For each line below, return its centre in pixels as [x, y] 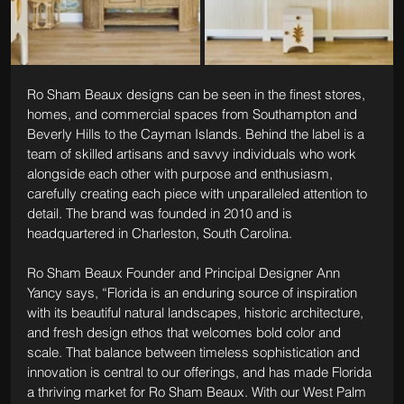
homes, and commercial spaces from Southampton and [193, 114]
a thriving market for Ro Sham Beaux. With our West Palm [198, 391]
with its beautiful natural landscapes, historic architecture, [197, 312]
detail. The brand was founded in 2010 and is [161, 213]
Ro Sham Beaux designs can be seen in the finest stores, [197, 94]
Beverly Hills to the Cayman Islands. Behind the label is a [197, 133]
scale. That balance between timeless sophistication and [195, 352]
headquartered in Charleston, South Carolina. [159, 233]
